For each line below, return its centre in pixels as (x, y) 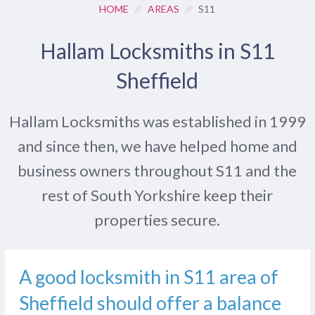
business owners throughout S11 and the (157, 171)
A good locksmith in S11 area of (148, 277)
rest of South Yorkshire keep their (157, 195)
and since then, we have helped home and (157, 146)
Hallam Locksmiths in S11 (157, 51)
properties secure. (157, 220)
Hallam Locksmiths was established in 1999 (157, 122)
